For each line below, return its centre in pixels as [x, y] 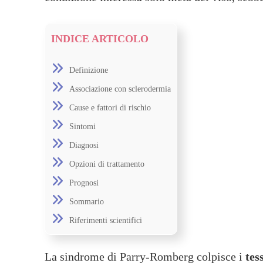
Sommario [87, 202]
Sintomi [82, 127]
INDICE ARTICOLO [100, 39]
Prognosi [84, 183]
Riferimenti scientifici [106, 220]
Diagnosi [84, 145]
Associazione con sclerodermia [120, 89]
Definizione [89, 70]
